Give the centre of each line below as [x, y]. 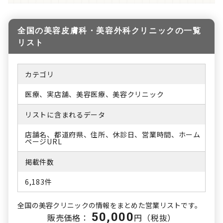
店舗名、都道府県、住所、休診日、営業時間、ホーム [113, 134]
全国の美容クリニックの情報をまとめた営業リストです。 [110, 205]
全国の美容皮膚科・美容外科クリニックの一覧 [110, 30]
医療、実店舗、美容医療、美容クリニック [95, 94]
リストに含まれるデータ [65, 114]
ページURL [44, 141]
